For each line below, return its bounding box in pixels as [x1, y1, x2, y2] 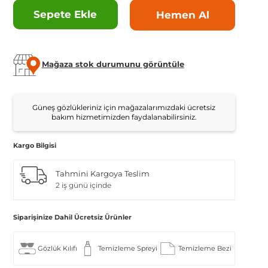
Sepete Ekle [33, 8, 98, 20]
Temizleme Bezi [178, 244, 232, 253]
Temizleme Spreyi [98, 244, 157, 253]
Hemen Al [156, 9, 209, 21]
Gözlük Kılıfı [37, 244, 77, 253]
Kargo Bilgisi [13, 141, 56, 150]
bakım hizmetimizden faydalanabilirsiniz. [51, 112, 197, 121]
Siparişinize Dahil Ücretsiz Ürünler [13, 212, 132, 221]
